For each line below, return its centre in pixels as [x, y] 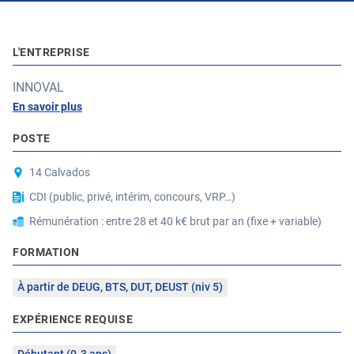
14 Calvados [60, 172]
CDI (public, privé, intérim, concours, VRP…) [132, 197]
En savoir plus [47, 107]
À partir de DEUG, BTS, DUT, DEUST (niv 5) [120, 287]
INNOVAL [38, 87]
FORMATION [47, 252]
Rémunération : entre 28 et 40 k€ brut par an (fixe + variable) [175, 221]
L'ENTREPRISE [51, 52]
